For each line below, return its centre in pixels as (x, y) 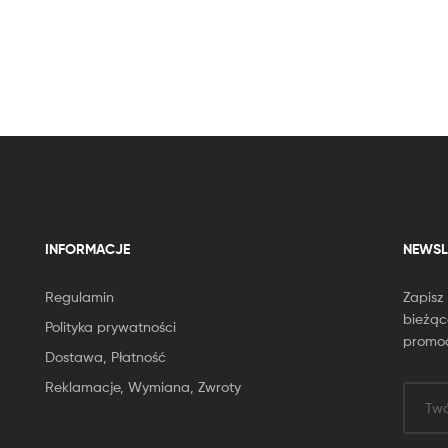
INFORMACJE (87, 248)
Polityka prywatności (110, 326)
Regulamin (79, 296)
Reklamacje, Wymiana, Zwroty (142, 386)
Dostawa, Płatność (105, 356)
